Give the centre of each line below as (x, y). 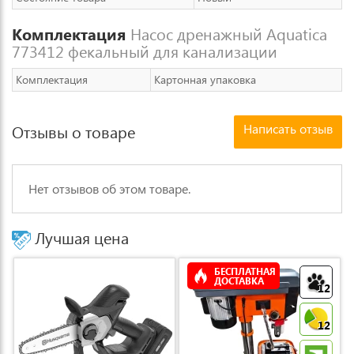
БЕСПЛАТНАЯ (245, 271)
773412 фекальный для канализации (145, 51)
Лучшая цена (80, 237)
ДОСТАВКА (239, 281)
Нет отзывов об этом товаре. (109, 188)
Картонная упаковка (205, 79)
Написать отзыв (288, 128)
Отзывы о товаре (73, 132)
